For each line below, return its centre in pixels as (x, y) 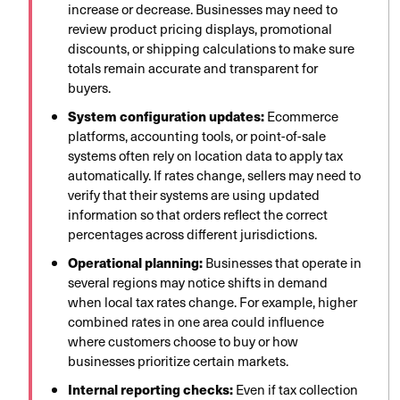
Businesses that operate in (282, 263)
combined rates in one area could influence (196, 322)
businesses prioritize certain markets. (178, 361)
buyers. (89, 88)
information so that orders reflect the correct (198, 215)
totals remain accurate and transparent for (193, 68)
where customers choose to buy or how (183, 342)
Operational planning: (135, 262)
